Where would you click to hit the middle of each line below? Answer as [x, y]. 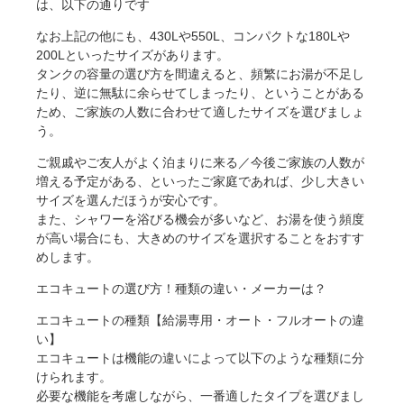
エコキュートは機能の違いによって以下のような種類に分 [200, 358]
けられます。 [74, 377]
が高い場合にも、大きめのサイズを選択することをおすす [200, 239]
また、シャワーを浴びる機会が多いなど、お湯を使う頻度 [200, 220]
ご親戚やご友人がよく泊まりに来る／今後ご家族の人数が [200, 163]
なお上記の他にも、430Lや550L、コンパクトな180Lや [193, 37]
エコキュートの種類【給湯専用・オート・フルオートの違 [200, 321]
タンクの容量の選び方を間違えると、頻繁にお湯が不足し [200, 74]
